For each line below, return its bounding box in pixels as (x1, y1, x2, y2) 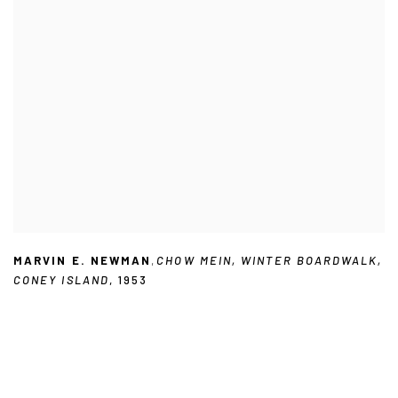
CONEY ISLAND (13, 272, 109, 287)
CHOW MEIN (156, 252, 233, 267)
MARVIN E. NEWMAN (13, 252, 152, 267)
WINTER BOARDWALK (241, 252, 378, 267)
